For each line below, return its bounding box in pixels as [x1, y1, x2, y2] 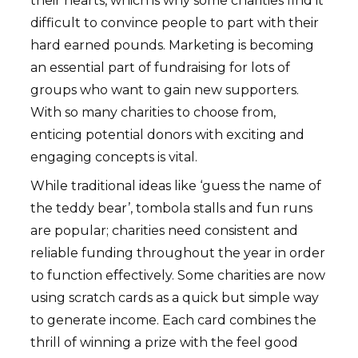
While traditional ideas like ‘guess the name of [30, 178, 321, 194]
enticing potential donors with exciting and [30, 127, 304, 143]
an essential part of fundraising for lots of [30, 60, 290, 76]
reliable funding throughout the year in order [30, 245, 325, 261]
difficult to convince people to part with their [30, 15, 319, 31]
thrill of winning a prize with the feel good [30, 335, 298, 351]
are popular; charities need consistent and [30, 223, 298, 239]
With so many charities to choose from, [30, 105, 276, 121]
